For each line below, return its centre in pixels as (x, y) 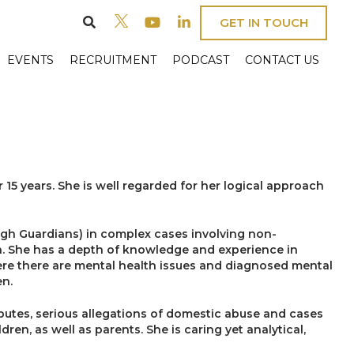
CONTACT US (282, 60)
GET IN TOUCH (264, 23)
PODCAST (201, 60)
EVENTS (31, 60)
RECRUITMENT (113, 60)
